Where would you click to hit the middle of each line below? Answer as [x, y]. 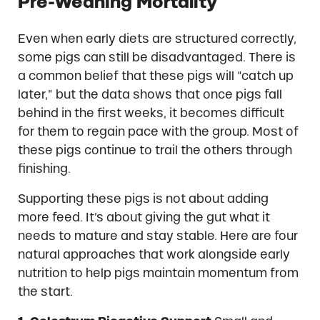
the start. [45, 292]
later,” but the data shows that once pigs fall [150, 95]
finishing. [44, 169]
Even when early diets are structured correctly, [157, 39]
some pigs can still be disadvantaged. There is [156, 57]
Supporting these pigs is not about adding [143, 199]
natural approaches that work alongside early [154, 255]
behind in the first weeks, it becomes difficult [151, 113]
